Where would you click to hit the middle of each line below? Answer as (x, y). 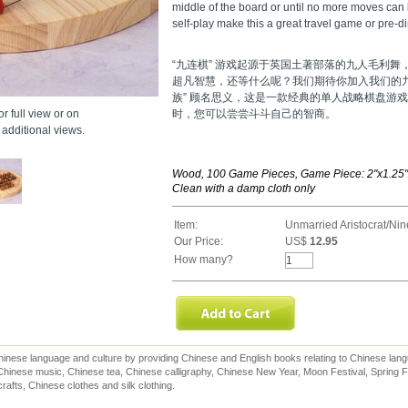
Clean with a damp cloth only (244, 188)
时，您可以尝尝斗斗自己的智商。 (254, 113)
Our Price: (199, 241)
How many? (204, 259)
